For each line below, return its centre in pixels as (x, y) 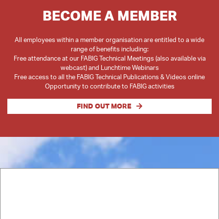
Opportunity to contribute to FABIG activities (109, 86)
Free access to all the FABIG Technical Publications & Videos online (109, 77)
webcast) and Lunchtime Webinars (109, 67)
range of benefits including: (109, 49)
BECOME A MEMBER (109, 15)
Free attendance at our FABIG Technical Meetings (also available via (109, 58)
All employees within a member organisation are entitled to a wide (109, 40)
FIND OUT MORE (104, 106)
